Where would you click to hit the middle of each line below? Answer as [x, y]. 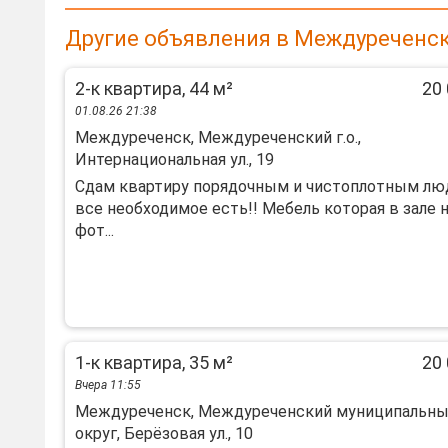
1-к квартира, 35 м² [154, 362]
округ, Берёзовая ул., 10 [164, 433]
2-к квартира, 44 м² [154, 88]
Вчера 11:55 [108, 385]
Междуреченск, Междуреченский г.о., [218, 137]
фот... [94, 230]
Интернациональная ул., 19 [174, 159]
